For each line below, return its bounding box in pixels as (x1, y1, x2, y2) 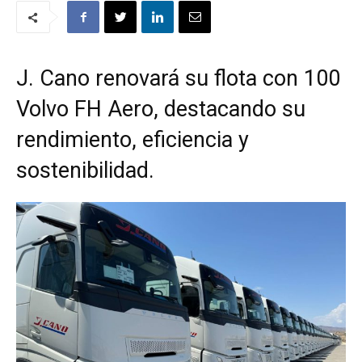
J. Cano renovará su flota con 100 (16, 65, 340, 92)
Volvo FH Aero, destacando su (16, 96, 305, 123)
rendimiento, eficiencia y (16, 127, 249, 154)
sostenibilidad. (16, 158, 154, 184)
